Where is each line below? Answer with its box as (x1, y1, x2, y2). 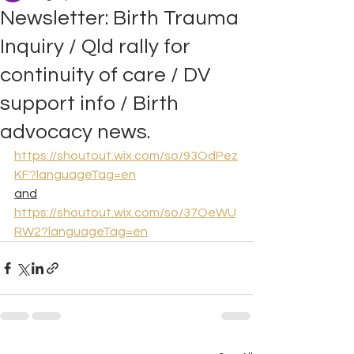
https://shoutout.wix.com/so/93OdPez (14, 149, 238, 162)
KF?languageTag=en (14, 168, 136, 181)
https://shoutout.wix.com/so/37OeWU (14, 206, 236, 219)
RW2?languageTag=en (14, 225, 148, 238)
